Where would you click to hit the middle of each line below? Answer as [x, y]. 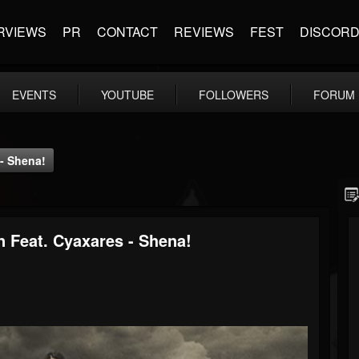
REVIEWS [204, 32]
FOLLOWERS [234, 95]
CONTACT [127, 32]
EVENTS [34, 95]
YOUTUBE [127, 95]
